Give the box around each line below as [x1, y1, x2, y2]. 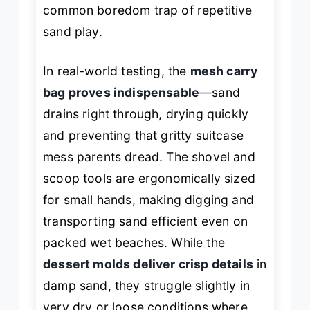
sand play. [43, 24, 102, 39]
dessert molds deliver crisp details [43, 257, 253, 272]
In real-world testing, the [43, 64, 190, 79]
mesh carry [190, 64, 258, 79]
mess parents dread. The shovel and [43, 149, 255, 165]
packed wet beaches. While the [43, 235, 225, 250]
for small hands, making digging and [43, 192, 254, 208]
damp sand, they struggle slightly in [43, 278, 250, 293]
